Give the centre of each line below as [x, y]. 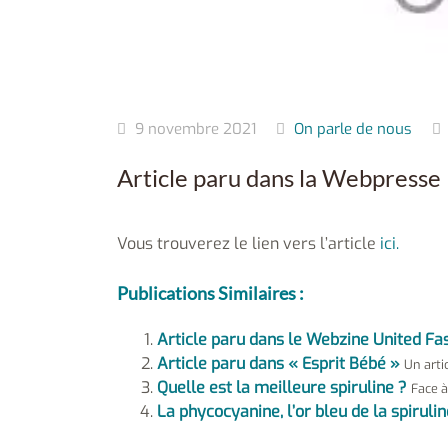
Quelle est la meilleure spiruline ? [282, 387]
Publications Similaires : [210, 293]
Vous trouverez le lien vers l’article [246, 243]
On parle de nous [353, 129]
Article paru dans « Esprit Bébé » [278, 363]
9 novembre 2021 [195, 129]
